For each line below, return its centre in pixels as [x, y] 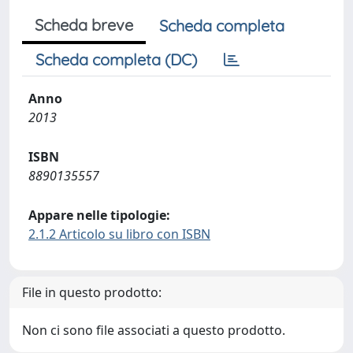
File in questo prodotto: [92, 292]
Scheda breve [84, 24]
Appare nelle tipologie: [99, 215]
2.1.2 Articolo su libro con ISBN [119, 234]
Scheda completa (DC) [116, 59]
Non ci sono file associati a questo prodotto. [154, 330]
